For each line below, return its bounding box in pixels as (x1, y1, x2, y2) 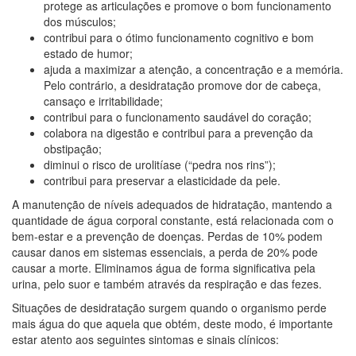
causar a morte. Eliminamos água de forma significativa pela (12, 259, 315, 276)
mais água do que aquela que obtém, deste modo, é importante (12, 315, 333, 331)
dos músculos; (44, 13, 116, 29)
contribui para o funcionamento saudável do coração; (44, 108, 311, 125)
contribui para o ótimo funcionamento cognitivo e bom (44, 29, 314, 45)
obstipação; (44, 140, 102, 157)
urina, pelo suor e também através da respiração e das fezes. (12, 275, 322, 292)
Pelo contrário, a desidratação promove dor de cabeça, (44, 76, 321, 93)
